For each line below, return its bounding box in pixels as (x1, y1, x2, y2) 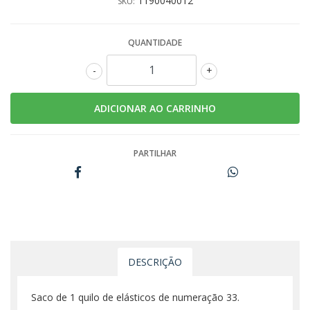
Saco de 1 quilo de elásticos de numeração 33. (31, 290, 239, 304)
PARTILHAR (134, 147, 176, 159)
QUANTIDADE (128, 36, 182, 48)
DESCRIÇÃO (128, 255, 182, 268)
